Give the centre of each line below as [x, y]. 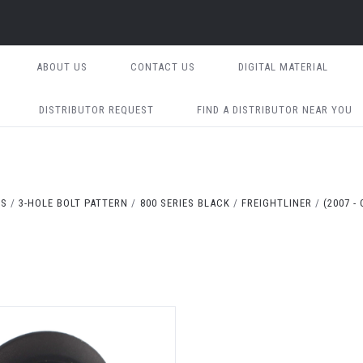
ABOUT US [62, 67]
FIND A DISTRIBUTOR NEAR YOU [274, 110]
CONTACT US [162, 67]
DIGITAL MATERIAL [283, 67]
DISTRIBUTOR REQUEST [96, 110]
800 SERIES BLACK [185, 203]
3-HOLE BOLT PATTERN [74, 203]
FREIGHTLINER [276, 203]
